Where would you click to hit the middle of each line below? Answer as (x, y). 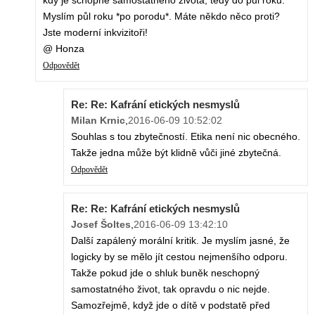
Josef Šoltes (101, 225)
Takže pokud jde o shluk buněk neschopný (165, 273)
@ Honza (64, 49)
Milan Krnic (98, 121)
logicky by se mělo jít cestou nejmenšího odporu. (179, 257)
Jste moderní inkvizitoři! (95, 33)
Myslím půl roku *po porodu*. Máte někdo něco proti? (161, 17)
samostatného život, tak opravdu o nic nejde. (171, 289)
